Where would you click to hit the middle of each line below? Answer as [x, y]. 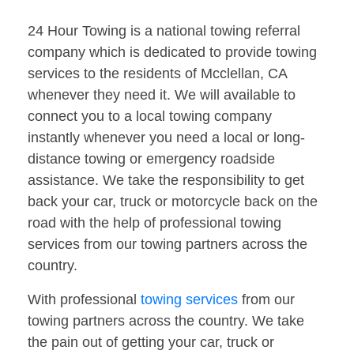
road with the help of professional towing [154, 223]
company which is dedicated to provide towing [172, 53]
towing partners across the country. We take [166, 321]
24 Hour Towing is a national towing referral [164, 31]
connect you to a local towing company [150, 117]
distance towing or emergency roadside [151, 159]
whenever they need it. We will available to [162, 95]
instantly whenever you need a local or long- [166, 138]
